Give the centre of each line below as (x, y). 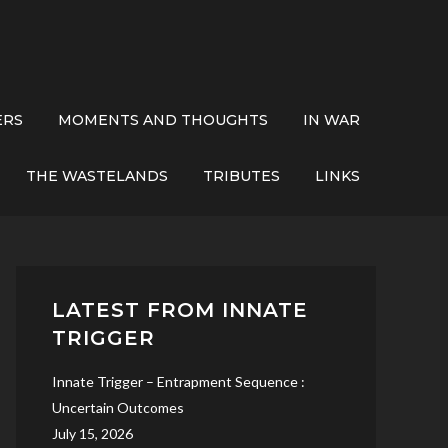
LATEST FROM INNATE (180, 310)
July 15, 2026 (92, 433)
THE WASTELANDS (97, 176)
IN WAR (331, 120)
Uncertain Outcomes (118, 407)
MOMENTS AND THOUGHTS (163, 120)
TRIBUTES (241, 176)
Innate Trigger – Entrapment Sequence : (178, 381)
